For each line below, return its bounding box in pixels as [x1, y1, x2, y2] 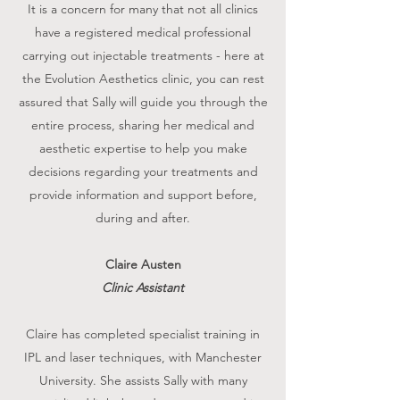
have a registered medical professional [35, 23, 251, 40]
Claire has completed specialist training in [26, 325, 260, 342]
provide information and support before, [29, 186, 257, 203]
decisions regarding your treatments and [28, 162, 258, 179]
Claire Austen [104, 255, 181, 272]
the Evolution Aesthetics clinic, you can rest [21, 70, 264, 87]
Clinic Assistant [102, 279, 184, 296]
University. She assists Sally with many [38, 371, 247, 388]
